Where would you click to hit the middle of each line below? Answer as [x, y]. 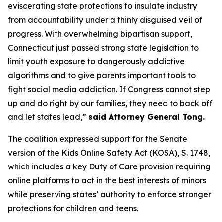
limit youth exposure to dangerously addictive [96, 61]
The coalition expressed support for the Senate [98, 139]
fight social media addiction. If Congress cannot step [109, 89]
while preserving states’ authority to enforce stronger [110, 194]
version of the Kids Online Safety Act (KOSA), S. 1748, [109, 152]
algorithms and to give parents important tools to [102, 75]
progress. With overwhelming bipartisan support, [100, 33]
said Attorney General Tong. [146, 117]
